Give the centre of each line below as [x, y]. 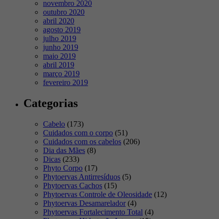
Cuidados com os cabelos [82, 142]
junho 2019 [61, 47]
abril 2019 [59, 65]
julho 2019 [60, 39]
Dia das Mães [64, 151]
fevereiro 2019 [66, 83]
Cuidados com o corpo [78, 133]
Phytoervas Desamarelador [84, 203]
